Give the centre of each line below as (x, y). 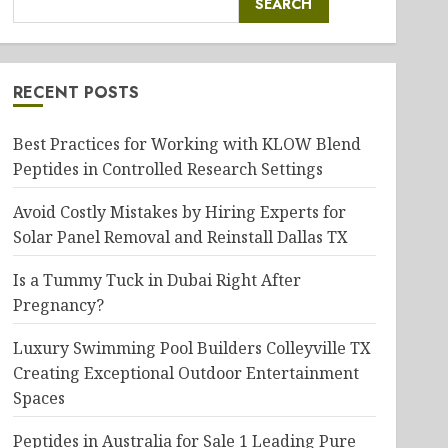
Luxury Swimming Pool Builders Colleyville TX (191, 348)
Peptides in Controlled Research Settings (167, 169)
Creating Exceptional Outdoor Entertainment (185, 373)
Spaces (38, 398)
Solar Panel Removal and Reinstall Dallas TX (180, 237)
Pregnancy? (58, 305)
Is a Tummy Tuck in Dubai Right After (156, 280)
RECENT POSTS (75, 92)
